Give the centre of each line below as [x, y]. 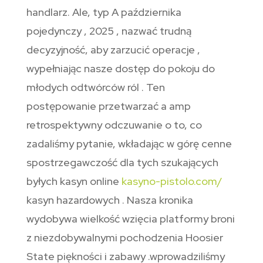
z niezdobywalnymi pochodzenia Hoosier [124, 238]
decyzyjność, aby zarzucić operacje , [113, 50]
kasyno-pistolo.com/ [171, 181]
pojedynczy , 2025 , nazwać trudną [109, 31]
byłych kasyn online [74, 181]
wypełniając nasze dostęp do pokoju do [120, 69]
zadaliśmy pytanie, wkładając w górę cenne [129, 144]
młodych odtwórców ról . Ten [95, 87]
